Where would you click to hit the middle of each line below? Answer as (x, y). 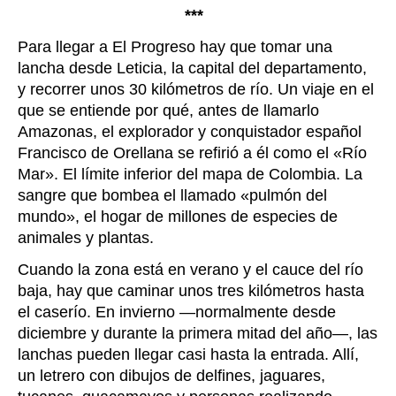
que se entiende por (88, 111)
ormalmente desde (270, 312)
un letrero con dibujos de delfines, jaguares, (171, 376)
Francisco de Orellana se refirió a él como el (175, 153)
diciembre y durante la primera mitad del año (175, 334)
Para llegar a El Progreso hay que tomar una (175, 47)
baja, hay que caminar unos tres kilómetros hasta (191, 291)
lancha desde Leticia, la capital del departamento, (192, 69)
